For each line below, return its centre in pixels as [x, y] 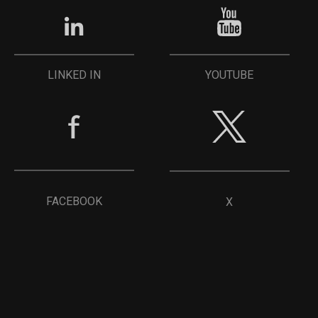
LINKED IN [74, 75]
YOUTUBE [230, 75]
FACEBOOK [74, 201]
